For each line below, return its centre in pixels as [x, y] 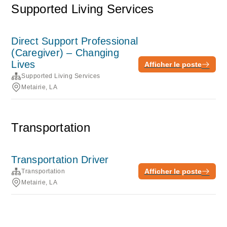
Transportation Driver [60, 160]
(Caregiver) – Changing [65, 53]
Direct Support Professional [75, 41]
